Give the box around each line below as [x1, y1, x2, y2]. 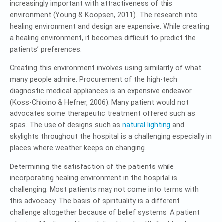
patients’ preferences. [10, 45, 82, 54]
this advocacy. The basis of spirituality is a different [10, 196, 180, 205]
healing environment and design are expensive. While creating [10, 22, 209, 31]
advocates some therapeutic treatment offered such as [10, 109, 195, 118]
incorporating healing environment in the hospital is [10, 173, 177, 182]
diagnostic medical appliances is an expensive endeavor [10, 86, 192, 95]
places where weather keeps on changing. [10, 143, 146, 152]
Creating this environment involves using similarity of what [10, 63, 201, 72]
